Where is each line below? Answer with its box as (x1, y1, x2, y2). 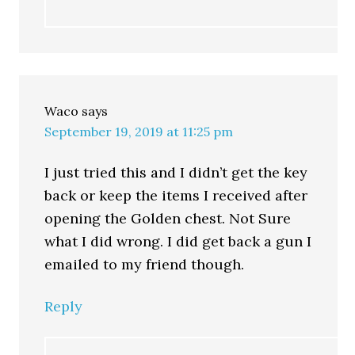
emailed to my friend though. (44, 255, 245, 273)
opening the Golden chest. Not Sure (44, 209, 292, 227)
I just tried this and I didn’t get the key (44, 163, 308, 181)
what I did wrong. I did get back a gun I (44, 232, 312, 250)
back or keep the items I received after (44, 186, 308, 204)
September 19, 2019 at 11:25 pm (44, 124, 234, 139)
